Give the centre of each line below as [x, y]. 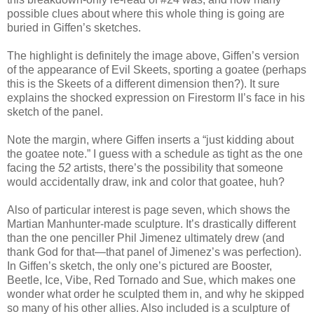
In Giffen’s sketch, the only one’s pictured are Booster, [139, 266]
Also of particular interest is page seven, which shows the [149, 210]
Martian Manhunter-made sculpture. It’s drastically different [151, 224]
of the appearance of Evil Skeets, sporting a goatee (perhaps [157, 69]
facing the [33, 168]
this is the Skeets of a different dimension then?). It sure [143, 83]
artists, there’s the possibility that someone [177, 168]
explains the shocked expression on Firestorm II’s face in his [156, 97]
